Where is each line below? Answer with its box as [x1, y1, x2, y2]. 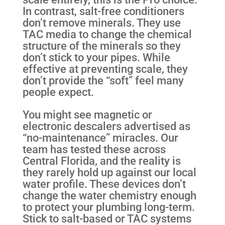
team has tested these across [22, 142, 166, 156]
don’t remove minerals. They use [22, 16, 181, 29]
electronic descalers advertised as [22, 119, 190, 133]
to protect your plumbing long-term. [22, 200, 195, 213]
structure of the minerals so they [22, 39, 181, 52]
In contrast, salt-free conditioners [22, 4, 184, 18]
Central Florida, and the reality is [22, 154, 181, 167]
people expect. [22, 85, 94, 98]
